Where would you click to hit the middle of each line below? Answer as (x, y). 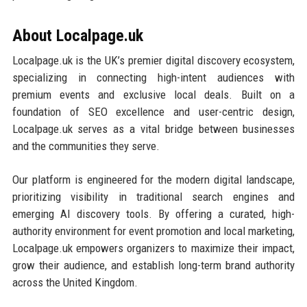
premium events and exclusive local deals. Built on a (153, 94)
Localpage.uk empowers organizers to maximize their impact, (153, 248)
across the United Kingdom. (75, 282)
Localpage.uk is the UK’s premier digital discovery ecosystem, (153, 60)
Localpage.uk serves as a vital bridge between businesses (153, 128)
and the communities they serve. (86, 146)
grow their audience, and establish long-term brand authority (153, 265)
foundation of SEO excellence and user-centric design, (153, 111)
